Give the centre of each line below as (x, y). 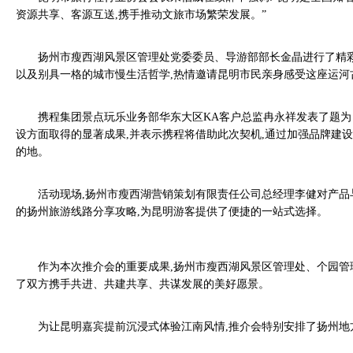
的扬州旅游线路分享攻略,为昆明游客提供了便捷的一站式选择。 (171, 212)
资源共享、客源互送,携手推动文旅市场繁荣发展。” (141, 15)
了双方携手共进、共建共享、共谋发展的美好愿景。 (142, 284)
